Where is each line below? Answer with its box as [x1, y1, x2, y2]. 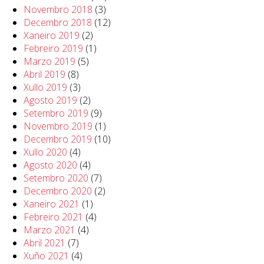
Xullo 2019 [24, 81, 67, 94]
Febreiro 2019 [24, 42, 83, 55]
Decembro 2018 [24, 16, 92, 29]
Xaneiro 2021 [24, 197, 80, 211]
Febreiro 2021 [24, 210, 83, 224]
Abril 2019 [24, 68, 65, 81]
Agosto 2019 [24, 94, 77, 107]
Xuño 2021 [24, 249, 69, 263]
